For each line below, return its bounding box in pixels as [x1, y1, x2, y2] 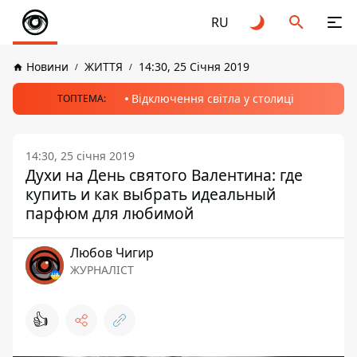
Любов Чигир [70, 244, 154, 261]
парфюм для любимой [25, 202, 194, 224]
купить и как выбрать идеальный [25, 183, 276, 205]
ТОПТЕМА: [57, 92, 106, 105]
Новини [26, 59, 69, 74]
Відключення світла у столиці [131, 91, 294, 106]
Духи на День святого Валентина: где [25, 164, 303, 186]
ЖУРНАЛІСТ [70, 262, 134, 277]
